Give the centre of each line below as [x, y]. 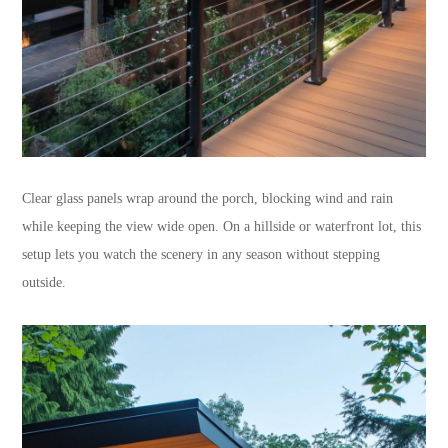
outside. [44, 283]
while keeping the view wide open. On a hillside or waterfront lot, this [222, 227]
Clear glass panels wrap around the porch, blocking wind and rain [208, 199]
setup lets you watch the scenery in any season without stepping [201, 255]
